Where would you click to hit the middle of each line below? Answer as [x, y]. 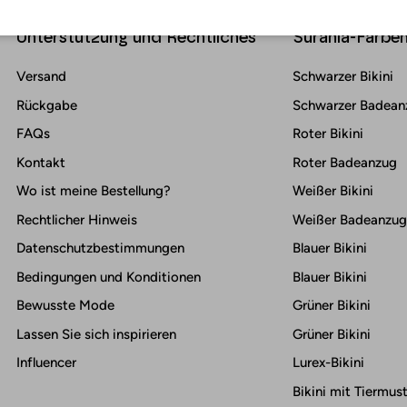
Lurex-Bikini [328, 363]
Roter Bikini [328, 134]
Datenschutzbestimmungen [100, 248]
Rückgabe [47, 105]
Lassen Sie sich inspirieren [96, 334]
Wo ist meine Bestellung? [94, 191]
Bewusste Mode [65, 306]
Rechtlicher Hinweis [77, 219]
